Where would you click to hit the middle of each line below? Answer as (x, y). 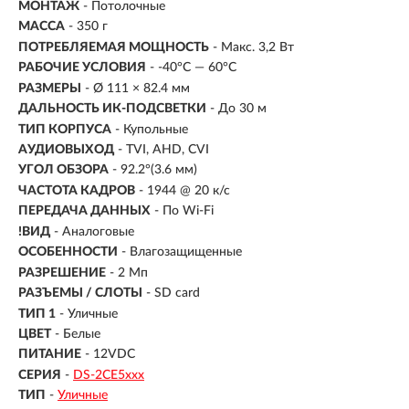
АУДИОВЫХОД (66, 150)
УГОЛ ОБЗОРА (63, 170)
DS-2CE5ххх (109, 375)
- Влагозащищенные (182, 252)
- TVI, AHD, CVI (163, 150)
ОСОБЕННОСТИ (68, 252)
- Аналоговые (94, 231)
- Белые (78, 334)
